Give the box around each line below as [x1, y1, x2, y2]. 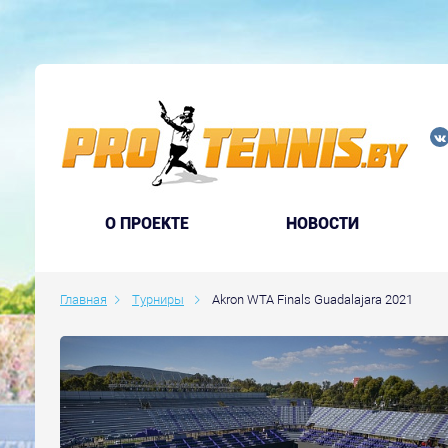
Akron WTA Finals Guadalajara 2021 [212, 292, 413, 307]
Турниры [132, 292, 184, 307]
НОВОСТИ [285, 214, 359, 233]
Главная [60, 292, 107, 307]
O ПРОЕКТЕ [105, 214, 190, 233]
